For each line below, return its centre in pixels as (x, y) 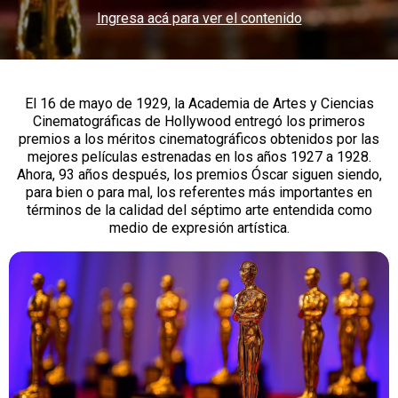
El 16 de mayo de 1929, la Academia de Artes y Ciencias (199, 103)
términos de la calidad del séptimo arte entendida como (199, 210)
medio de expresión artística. (199, 227)
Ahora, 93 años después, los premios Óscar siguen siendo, (199, 174)
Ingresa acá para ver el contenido (199, 18)
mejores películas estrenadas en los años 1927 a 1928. (199, 156)
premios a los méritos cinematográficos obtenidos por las (199, 139)
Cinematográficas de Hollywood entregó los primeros (199, 121)
